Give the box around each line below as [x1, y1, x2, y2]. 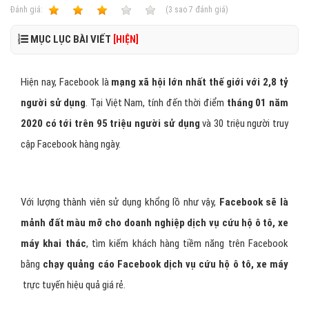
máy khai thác [21, 237, 86, 250]
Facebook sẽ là [219, 196, 289, 208]
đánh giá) [193, 5, 228, 14]
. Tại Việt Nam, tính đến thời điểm [86, 97, 227, 109]
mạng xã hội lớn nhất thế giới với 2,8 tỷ [111, 76, 289, 88]
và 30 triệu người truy [199, 117, 289, 130]
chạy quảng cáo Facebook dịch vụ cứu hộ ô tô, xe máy [43, 258, 289, 270]
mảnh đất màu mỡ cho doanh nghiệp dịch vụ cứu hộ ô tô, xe [21, 217, 288, 229]
